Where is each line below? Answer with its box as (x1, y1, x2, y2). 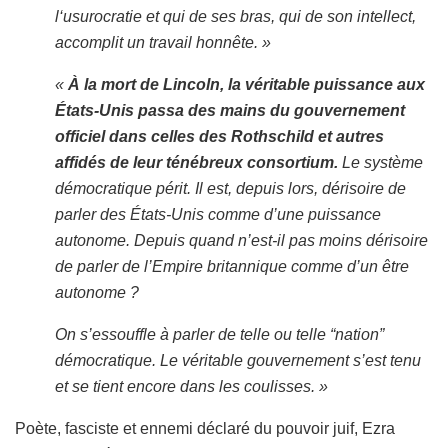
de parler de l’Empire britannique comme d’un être (55, 257, 409, 275)
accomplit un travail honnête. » (55, 33, 271, 51)
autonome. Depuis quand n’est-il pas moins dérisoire (55, 231, 428, 249)
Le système (342, 153, 423, 171)
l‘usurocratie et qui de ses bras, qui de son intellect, (55, 7, 416, 25)
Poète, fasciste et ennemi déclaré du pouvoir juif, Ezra (15, 419, 395, 437)
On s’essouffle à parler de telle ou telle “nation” (55, 325, 384, 343)
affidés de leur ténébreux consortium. (55, 153, 342, 171)
